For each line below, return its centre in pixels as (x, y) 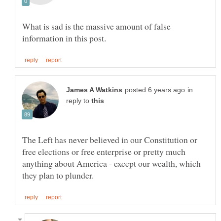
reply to (79, 101)
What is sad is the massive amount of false (96, 26)
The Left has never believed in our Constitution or (110, 140)
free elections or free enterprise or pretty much (104, 152)
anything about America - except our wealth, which (111, 164)
